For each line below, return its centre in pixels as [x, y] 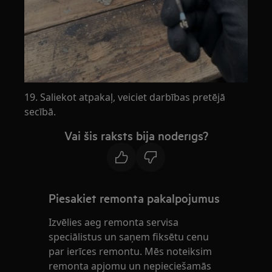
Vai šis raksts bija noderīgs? [136, 135]
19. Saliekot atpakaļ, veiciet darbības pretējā [125, 97]
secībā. [40, 111]
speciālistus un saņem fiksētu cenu [129, 236]
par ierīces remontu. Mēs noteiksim [131, 251]
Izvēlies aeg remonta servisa [114, 222]
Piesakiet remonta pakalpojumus [134, 198]
